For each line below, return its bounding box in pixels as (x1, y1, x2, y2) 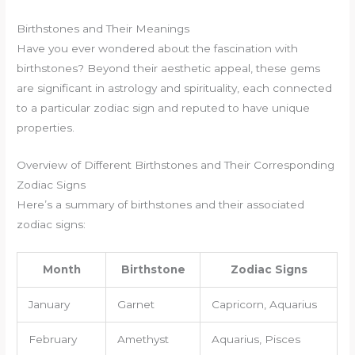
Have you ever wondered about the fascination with (17, 42, 299, 55)
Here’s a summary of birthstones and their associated (17, 198, 305, 212)
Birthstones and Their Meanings (17, 22, 190, 36)
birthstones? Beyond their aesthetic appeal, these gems (17, 62, 321, 75)
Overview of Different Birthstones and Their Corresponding (17, 158, 335, 172)
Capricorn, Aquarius (211, 298, 317, 311)
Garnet (116, 298, 155, 311)
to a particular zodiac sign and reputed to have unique (17, 101, 311, 115)
